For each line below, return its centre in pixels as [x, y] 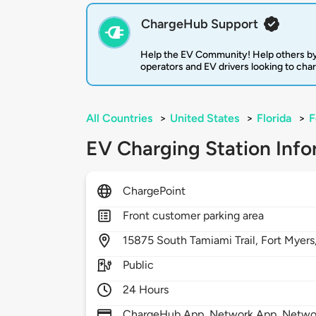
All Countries [119, 119]
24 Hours [146, 290]
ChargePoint [154, 191]
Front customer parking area [194, 216]
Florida [274, 119]
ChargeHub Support [200, 24]
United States [205, 119]
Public [139, 265]
